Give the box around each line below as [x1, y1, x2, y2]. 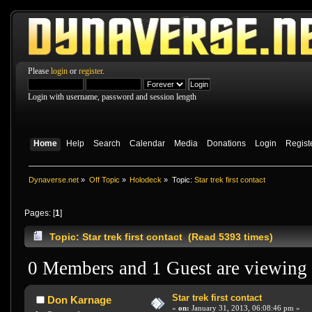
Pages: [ [24, 209, 55, 218]
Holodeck [130, 175, 162, 184]
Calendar [129, 139, 165, 148]
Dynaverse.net [29, 175, 79, 184]
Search [93, 139, 120, 148]
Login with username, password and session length [28, 93, 196, 101]
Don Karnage [47, 294, 111, 306]
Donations [206, 139, 246, 148]
